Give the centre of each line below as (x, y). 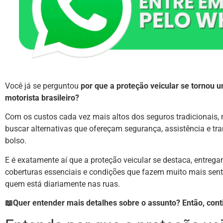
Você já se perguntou (43, 86)
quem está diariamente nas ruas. (62, 184)
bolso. (17, 141)
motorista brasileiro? (43, 98)
